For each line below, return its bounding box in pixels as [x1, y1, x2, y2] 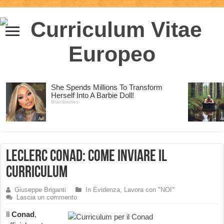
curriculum [6, 165, 68, 181]
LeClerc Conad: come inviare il [6, 149, 167, 165]
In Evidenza [85, 186, 120, 193]
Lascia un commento [16, 193, 77, 201]
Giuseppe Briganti [14, 186, 66, 193]
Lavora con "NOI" [124, 186, 175, 193]
